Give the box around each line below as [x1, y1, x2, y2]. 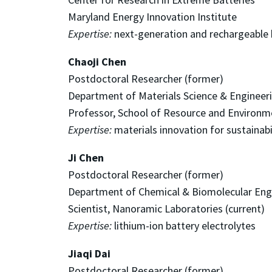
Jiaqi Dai [68, 246, 110, 260]
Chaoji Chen [68, 54, 126, 69]
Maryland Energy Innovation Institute [68, 9, 242, 24]
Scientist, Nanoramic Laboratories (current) [68, 201, 265, 216]
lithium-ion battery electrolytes [112, 218, 256, 233]
